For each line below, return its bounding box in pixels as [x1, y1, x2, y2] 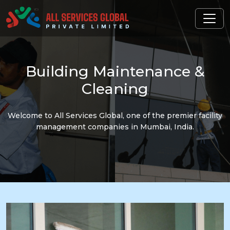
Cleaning [82, 80, 148, 98]
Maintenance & [92, 62, 205, 80]
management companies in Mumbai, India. [36, 122, 194, 131]
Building [25, 62, 93, 80]
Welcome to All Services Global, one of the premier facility [8, 111, 222, 120]
